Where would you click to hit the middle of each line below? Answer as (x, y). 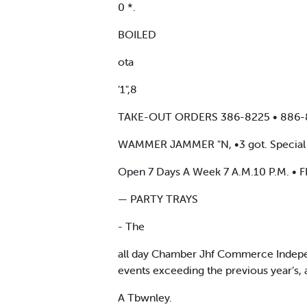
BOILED (137, 34)
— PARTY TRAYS (158, 198)
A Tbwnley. (145, 297)
